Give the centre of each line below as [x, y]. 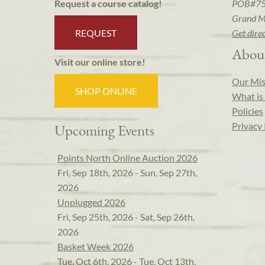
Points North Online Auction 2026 [127, 158]
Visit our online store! [100, 62]
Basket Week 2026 [95, 246]
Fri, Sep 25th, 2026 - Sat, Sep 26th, [126, 217]
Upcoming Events [104, 130]
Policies [248, 111]
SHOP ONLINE [106, 91]
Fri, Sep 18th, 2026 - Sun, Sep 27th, [127, 172]
